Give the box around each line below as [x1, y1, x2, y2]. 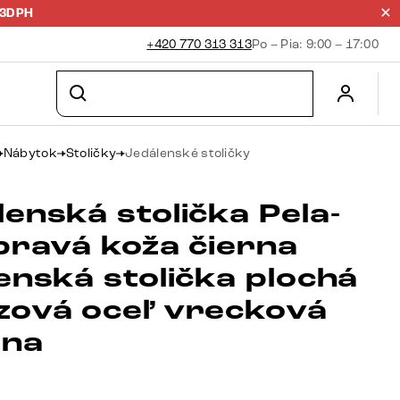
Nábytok [3, 146, 57, 161]
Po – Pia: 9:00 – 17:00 [251, 37, 379, 52]
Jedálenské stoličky [125, 146, 251, 161]
